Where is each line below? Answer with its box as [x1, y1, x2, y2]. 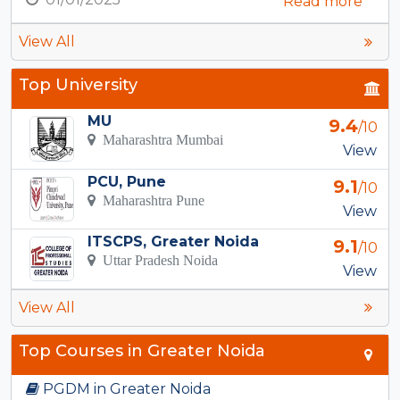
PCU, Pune [87, 172, 166, 190]
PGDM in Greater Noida [39, 379, 211, 397]
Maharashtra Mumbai [95, 132, 223, 147]
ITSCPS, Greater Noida [87, 232, 259, 250]
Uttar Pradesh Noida [95, 252, 218, 267]
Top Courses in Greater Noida [19, 340, 265, 361]
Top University [19, 75, 137, 96]
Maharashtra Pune [95, 192, 204, 207]
